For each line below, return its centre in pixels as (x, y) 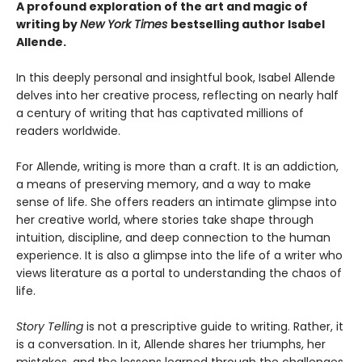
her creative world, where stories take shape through (165, 220)
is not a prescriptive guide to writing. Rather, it (215, 327)
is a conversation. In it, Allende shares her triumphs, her (171, 345)
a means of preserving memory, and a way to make (164, 185)
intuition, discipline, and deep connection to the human (173, 238)
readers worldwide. (68, 131)
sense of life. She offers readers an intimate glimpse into (177, 202)
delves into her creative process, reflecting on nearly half (177, 96)
